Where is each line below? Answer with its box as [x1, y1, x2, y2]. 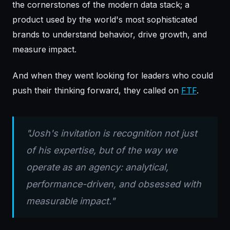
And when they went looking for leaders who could [12, 70, 213, 81]
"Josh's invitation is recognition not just [26, 128, 197, 139]
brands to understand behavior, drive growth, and [12, 29, 207, 40]
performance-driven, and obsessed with [26, 179, 201, 190]
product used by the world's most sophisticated [12, 14, 197, 25]
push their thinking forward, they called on [12, 85, 181, 96]
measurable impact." [26, 196, 115, 207]
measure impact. [12, 44, 76, 55]
